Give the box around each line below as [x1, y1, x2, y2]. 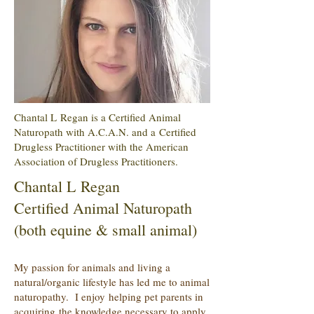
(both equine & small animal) [14, 219, 197, 240]
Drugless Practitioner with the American [14, 139, 189, 153]
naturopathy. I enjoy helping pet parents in [14, 289, 203, 303]
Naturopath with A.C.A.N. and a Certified [14, 125, 196, 139]
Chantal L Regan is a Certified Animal [14, 110, 181, 124]
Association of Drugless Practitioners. [14, 154, 178, 168]
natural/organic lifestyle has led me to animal [14, 275, 210, 289]
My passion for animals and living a [14, 260, 170, 274]
